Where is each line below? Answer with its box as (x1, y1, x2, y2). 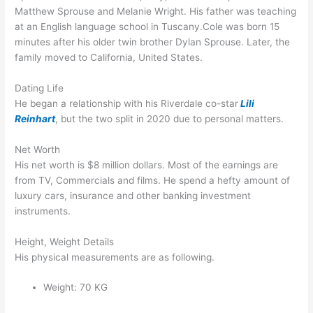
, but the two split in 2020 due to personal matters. (55, 112, 284, 124)
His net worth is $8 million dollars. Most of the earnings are (15, 159, 279, 170)
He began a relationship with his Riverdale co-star (15, 97, 239, 109)
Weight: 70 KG (43, 282, 108, 293)
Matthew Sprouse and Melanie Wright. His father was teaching (15, 5, 297, 17)
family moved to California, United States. (15, 51, 203, 63)
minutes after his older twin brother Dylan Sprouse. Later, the (15, 36, 291, 48)
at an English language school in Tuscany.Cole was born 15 (15, 20, 280, 32)
